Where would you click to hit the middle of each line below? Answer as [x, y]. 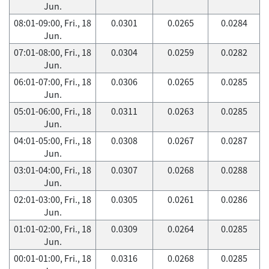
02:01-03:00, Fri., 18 [53, 199]
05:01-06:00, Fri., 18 [53, 111]
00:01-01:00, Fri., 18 [53, 258]
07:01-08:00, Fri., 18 [53, 52]
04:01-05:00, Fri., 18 [53, 141]
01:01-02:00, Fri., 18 [53, 229]
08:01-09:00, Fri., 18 [53, 23]
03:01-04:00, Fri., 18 [53, 170]
